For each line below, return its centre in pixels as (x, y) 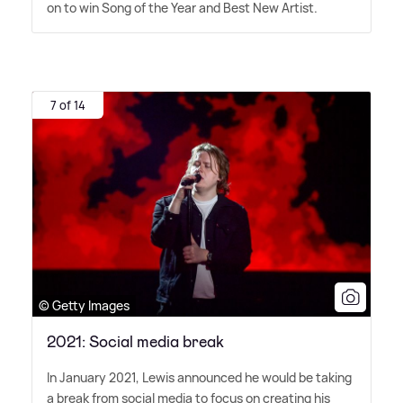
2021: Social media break (135, 341)
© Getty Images (84, 305)
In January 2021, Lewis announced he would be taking (199, 377)
